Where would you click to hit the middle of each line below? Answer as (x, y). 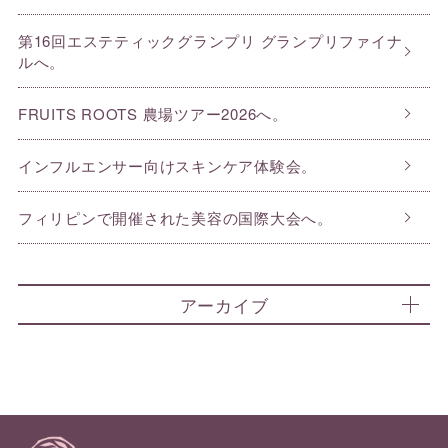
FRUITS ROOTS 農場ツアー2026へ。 (152, 114)
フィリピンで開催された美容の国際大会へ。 (175, 218)
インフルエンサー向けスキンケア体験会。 (167, 166)
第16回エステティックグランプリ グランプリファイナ (210, 41)
